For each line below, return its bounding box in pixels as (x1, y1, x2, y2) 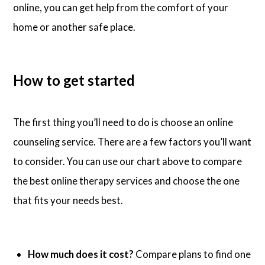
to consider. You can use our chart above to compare (13, 155, 243, 168)
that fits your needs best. (13, 194, 124, 207)
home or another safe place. (13, 20, 136, 33)
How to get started (13, 71, 135, 89)
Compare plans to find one (134, 247, 251, 260)
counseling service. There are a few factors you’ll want (13, 135, 252, 148)
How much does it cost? (28, 247, 134, 260)
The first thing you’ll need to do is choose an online (13, 116, 234, 129)
